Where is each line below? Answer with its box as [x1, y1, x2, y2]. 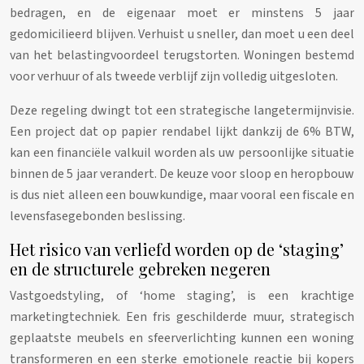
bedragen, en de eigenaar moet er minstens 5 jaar [10, 4, 354, 23]
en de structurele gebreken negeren [10, 258, 271, 280]
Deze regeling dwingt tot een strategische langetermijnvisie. [10, 102, 354, 120]
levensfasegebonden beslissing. [10, 207, 185, 226]
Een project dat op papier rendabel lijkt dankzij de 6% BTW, [10, 123, 354, 141]
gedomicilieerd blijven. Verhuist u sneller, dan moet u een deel [10, 25, 354, 44]
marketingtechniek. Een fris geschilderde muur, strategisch [10, 308, 354, 327]
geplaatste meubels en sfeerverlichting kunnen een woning [10, 329, 354, 348]
